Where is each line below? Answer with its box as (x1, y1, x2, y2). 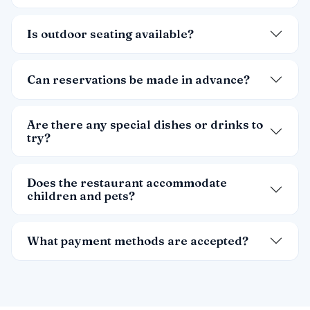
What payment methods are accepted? (27, 233, 249, 248)
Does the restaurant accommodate (27, 175, 228, 190)
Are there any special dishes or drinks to (27, 117, 264, 131)
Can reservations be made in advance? (27, 72, 250, 86)
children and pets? (27, 188, 136, 203)
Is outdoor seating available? (27, 26, 194, 41)
